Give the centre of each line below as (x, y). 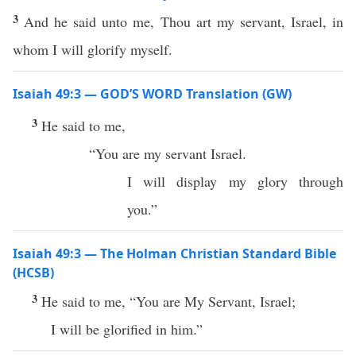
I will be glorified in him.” (127, 329)
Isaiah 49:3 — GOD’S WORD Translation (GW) (152, 94)
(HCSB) (33, 273)
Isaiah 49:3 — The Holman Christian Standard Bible (174, 253)
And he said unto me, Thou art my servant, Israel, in (184, 21)
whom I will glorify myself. (93, 49)
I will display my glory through (235, 181)
